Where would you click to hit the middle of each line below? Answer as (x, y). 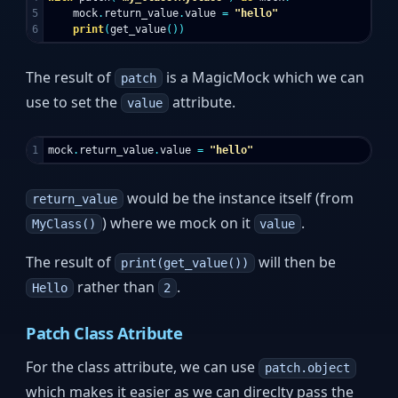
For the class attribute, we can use (143, 367)
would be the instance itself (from (238, 198)
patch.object (307, 368)
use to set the (74, 102)
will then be (295, 262)
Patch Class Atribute (104, 332)
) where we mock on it (178, 223)
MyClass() (64, 223)
